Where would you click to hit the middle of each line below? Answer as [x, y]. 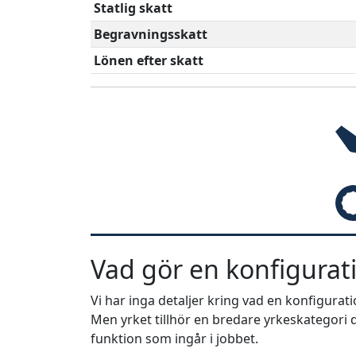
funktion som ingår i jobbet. [174, 339]
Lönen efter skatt [149, 60]
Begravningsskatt [151, 34]
